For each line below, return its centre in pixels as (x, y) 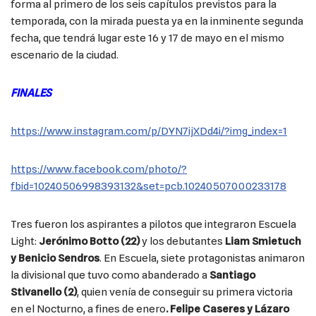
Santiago (232, 275)
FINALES (31, 93)
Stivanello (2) (44, 292)
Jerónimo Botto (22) (89, 241)
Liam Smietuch (263, 241)
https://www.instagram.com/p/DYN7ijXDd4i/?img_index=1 (149, 131)
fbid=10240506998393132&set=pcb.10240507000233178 (148, 186)
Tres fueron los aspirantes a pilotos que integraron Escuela (153, 224)
